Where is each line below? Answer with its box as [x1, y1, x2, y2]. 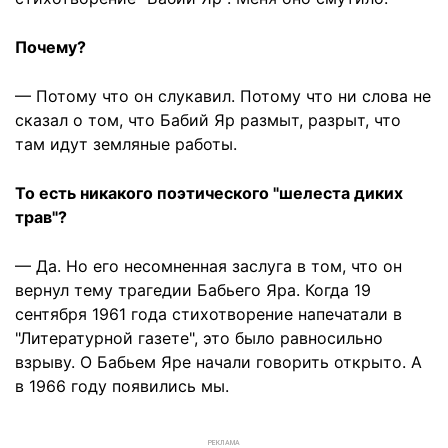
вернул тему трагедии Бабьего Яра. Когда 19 [15, 280, 371, 300]
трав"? [15, 207, 67, 227]
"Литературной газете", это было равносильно [15, 328, 383, 348]
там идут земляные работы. [15, 134, 237, 154]
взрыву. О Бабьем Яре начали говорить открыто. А [15, 352, 422, 372]
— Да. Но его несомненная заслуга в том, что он [15, 256, 402, 276]
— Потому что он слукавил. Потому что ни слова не [15, 86, 431, 106]
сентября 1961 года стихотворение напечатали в [15, 304, 402, 324]
